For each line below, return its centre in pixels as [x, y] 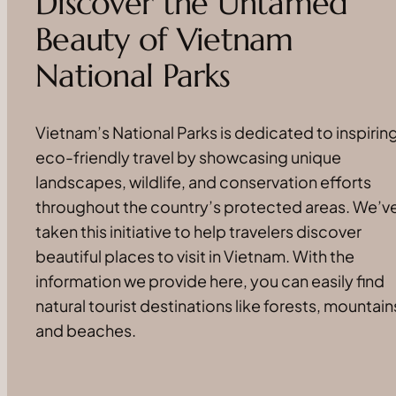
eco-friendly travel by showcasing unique [188, 156]
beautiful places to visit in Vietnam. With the [195, 255]
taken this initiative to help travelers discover [198, 231]
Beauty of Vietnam [164, 40]
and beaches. [86, 330]
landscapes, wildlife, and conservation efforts [203, 181]
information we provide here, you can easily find [210, 280]
